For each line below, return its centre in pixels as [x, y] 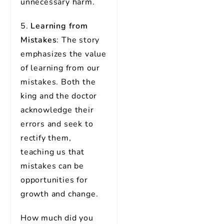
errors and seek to [57, 124]
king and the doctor [59, 96]
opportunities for [54, 180]
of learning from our [60, 68]
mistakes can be [52, 166]
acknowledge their [57, 110]
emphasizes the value [64, 54]
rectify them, [46, 138]
